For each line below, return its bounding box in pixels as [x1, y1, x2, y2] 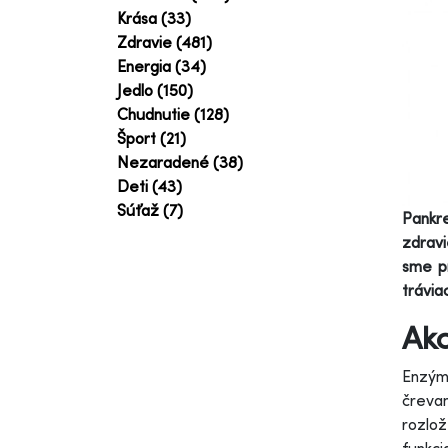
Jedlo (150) [117, 80, 193, 100]
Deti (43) [117, 176, 182, 196]
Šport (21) [117, 128, 186, 148]
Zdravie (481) [117, 32, 212, 52]
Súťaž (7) [117, 200, 183, 220]
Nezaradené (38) [117, 152, 243, 172]
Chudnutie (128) [117, 104, 229, 124]
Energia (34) [117, 56, 206, 76]
